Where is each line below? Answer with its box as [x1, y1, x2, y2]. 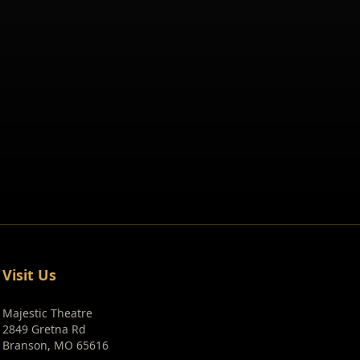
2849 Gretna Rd [2, 321, 86, 337]
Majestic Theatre [2, 305, 92, 321]
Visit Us [2, 265, 56, 284]
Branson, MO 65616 [2, 337, 108, 353]
